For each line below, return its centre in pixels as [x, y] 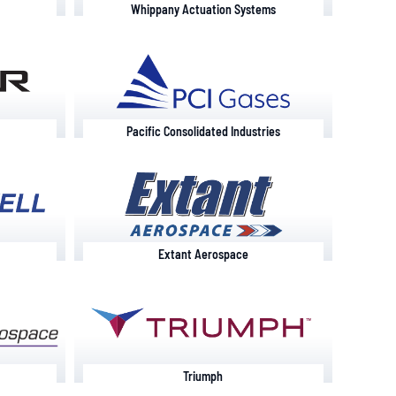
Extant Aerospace [203, 254]
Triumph [203, 377]
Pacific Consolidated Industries [203, 132]
